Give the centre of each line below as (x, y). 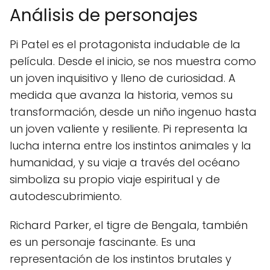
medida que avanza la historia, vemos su (121, 95)
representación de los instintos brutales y (121, 259)
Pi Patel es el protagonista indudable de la (125, 45)
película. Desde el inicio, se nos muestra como (133, 61)
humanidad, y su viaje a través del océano (125, 163)
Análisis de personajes (104, 16)
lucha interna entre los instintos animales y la (130, 146)
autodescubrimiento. (66, 196)
